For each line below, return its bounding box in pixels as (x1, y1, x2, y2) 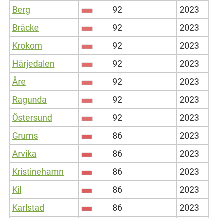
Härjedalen (12, 58, 54, 69)
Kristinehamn (12, 166, 64, 177)
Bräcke (12, 22, 39, 33)
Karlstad (12, 202, 44, 213)
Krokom (12, 40, 42, 51)
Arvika (12, 148, 36, 159)
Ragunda (12, 94, 47, 105)
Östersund (12, 112, 52, 123)
